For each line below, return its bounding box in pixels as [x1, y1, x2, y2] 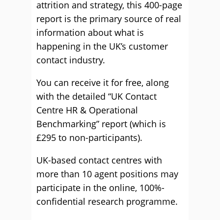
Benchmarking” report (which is [36, 118, 166, 130]
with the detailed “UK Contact [36, 90, 157, 102]
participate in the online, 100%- [36, 182, 165, 193]
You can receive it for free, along [36, 77, 169, 88]
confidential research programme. [36, 195, 178, 207]
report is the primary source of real [36, 13, 181, 25]
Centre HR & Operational [36, 104, 138, 116]
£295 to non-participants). [36, 132, 142, 143]
